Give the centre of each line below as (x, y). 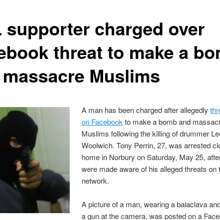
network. (96, 180)
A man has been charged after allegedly (146, 110)
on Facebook (102, 121)
